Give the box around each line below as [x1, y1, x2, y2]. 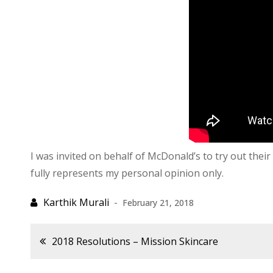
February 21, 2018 [122, 197, 194, 208]
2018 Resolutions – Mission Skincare [52, 235, 218, 248]
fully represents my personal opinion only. [30, 166, 224, 180]
